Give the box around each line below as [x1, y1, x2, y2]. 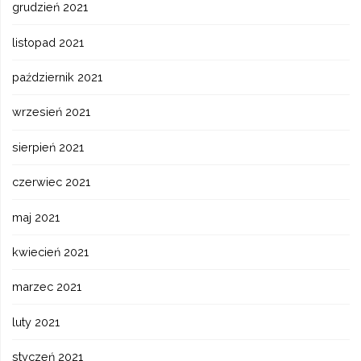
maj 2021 [12, 210, 60, 224]
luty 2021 [12, 314, 60, 329]
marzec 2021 [12, 280, 82, 294]
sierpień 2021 [12, 139, 85, 154]
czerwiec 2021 [12, 175, 91, 189]
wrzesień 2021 [12, 105, 91, 119]
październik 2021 [12, 70, 103, 84]
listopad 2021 [12, 35, 85, 49]
